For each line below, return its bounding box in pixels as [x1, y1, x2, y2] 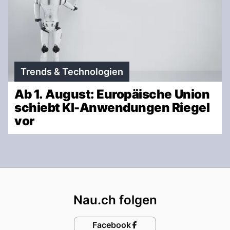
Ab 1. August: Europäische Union [14, 86, 210, 102]
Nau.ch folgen [73, 192, 157, 207]
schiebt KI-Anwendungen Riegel [14, 100, 210, 115]
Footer [114, 166, 166, 187]
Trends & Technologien [21, 66, 123, 77]
